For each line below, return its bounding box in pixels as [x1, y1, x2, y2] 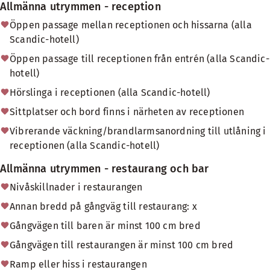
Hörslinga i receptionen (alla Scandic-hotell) [10, 87, 210, 98]
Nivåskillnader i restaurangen [10, 181, 143, 193]
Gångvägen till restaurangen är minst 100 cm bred [10, 239, 234, 251]
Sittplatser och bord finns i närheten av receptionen [10, 106, 244, 118]
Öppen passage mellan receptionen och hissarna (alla [10, 19, 252, 31]
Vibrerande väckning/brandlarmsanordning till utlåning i [10, 125, 266, 137]
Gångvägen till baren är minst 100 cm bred [10, 220, 201, 231]
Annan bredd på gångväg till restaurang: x [10, 201, 197, 212]
